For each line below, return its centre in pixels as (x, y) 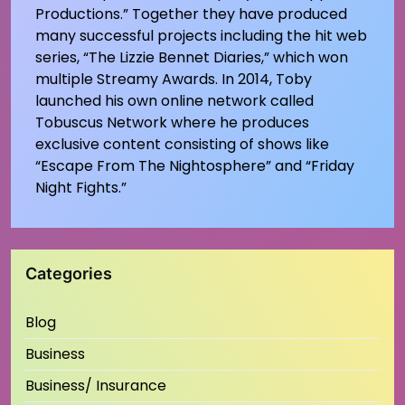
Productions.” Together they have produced (191, 14)
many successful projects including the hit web (201, 35)
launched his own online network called (174, 100)
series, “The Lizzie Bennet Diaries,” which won (191, 57)
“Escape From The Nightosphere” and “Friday (194, 165)
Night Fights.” (80, 187)
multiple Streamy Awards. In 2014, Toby (173, 79)
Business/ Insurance (96, 385)
